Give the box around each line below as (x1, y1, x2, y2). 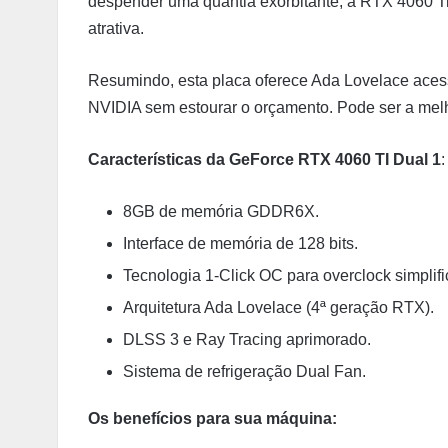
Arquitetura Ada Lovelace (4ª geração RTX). (123, 298, 434, 316)
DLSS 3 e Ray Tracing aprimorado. (123, 330, 371, 348)
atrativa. (88, 19, 144, 37)
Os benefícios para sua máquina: (88, 409, 337, 427)
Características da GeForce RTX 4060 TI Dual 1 (88, 150, 441, 168)
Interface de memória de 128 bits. (123, 234, 358, 252)
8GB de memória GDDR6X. (123, 202, 319, 220)
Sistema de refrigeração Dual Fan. (123, 362, 366, 380)
